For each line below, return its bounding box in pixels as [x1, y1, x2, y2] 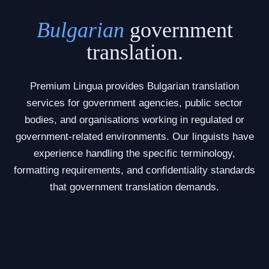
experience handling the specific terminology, [34, 147, 235, 159]
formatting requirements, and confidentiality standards [14, 164, 255, 176]
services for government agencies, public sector [26, 97, 243, 109]
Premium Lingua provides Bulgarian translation [30, 80, 239, 92]
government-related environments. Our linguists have [15, 130, 254, 142]
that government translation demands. [50, 181, 219, 193]
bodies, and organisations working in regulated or [25, 113, 244, 125]
